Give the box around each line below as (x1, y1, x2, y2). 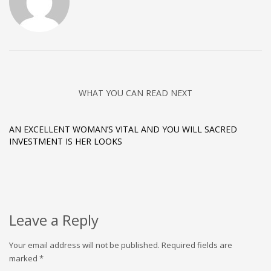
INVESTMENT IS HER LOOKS (9, 135, 122, 147)
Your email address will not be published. (9, 240, 160, 250)
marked (9, 253, 39, 264)
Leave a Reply (9, 210, 99, 230)
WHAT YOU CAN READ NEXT (79, 87, 192, 99)
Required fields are (162, 240, 232, 250)
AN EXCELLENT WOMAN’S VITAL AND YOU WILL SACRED (9, 123, 237, 135)
